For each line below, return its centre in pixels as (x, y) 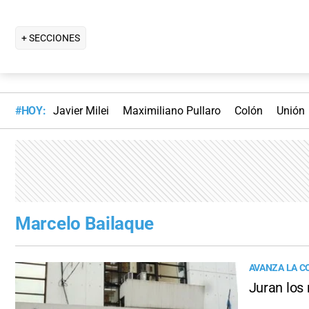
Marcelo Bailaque (85, 224)
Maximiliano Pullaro (171, 111)
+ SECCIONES (51, 38)
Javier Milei (81, 111)
